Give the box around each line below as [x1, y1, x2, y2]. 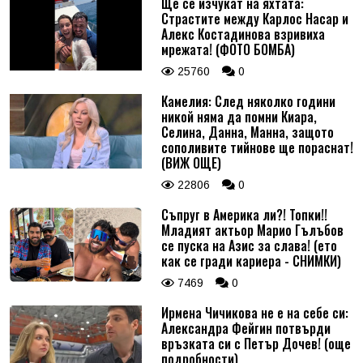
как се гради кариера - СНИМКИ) [160, 251, 341, 271]
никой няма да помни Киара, [160, 107, 317, 127]
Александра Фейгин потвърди [160, 318, 331, 339]
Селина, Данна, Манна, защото [160, 122, 334, 143]
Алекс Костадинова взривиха [160, 24, 325, 45]
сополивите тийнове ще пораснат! [160, 138, 353, 158]
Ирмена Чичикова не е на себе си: [160, 303, 348, 323]
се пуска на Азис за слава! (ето [160, 236, 337, 256]
